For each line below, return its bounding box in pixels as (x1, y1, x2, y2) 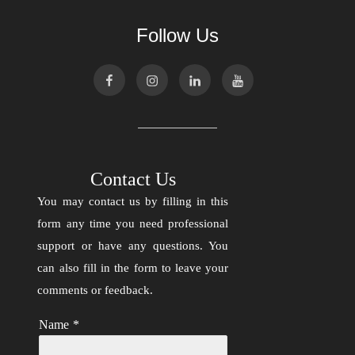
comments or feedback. (37, 284, 154, 297)
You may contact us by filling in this (37, 195, 229, 208)
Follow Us (136, 25, 219, 47)
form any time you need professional (37, 217, 229, 231)
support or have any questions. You (37, 239, 229, 253)
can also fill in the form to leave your (37, 261, 229, 275)
